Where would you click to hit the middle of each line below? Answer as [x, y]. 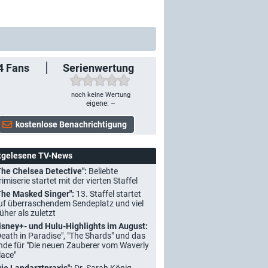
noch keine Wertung [100, 95]
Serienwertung [98, 68]
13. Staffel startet [109, 194]
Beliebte [103, 171]
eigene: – [100, 103]
